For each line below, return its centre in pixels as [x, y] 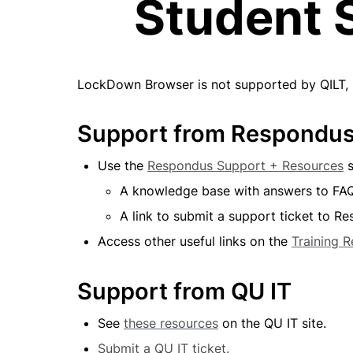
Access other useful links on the [195, 241]
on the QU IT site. [272, 323]
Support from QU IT [184, 292]
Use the [123, 165]
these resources [171, 323]
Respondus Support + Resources [245, 165]
